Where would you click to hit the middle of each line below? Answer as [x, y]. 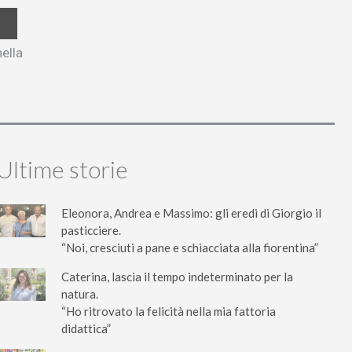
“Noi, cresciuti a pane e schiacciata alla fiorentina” [190, 247]
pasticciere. [91, 230]
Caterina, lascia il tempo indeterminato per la [177, 277]
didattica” [86, 328]
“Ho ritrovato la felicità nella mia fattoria [169, 311]
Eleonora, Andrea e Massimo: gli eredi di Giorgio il [191, 213]
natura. [80, 294]
